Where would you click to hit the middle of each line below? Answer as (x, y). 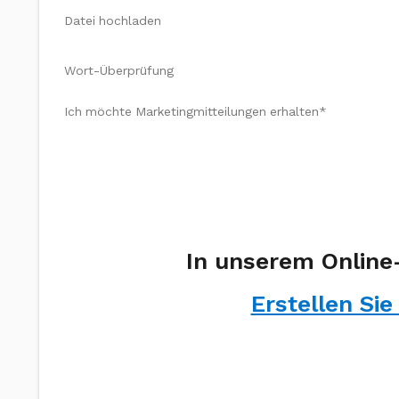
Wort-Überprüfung (119, 70)
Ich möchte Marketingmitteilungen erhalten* (195, 111)
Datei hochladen (113, 20)
